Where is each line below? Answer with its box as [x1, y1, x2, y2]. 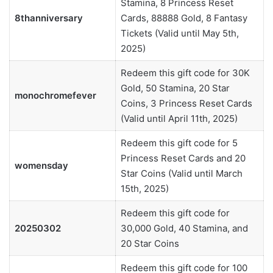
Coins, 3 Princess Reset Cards [120, 97, 252, 110]
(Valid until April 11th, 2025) [120, 113, 238, 125]
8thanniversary [14, 12, 83, 24]
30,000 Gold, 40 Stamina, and [120, 222, 248, 235]
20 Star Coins [120, 238, 179, 250]
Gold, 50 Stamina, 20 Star [120, 82, 230, 94]
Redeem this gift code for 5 [120, 137, 238, 149]
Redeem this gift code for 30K [120, 67, 250, 79]
